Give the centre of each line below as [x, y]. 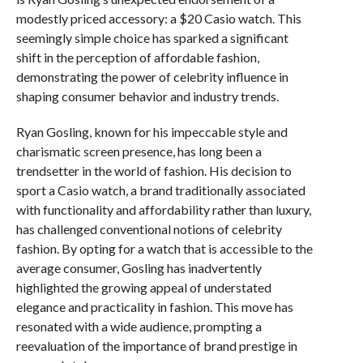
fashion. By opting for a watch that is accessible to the [164, 248]
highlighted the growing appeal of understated [143, 287]
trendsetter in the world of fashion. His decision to [154, 170]
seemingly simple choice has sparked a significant [152, 37]
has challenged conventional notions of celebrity [149, 228]
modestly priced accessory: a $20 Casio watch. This [158, 18]
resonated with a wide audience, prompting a [139, 326]
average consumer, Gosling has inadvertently [139, 267]
